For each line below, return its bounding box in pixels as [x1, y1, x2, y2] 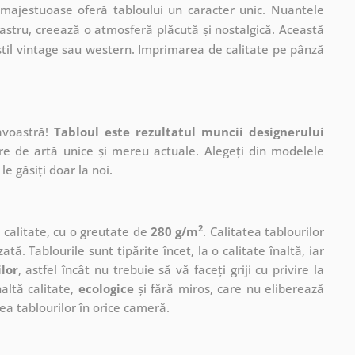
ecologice [78, 280, 134, 296]
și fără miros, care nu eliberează [133, 280, 325, 296]
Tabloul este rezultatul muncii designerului [54, 123, 324, 139]
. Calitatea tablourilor [203, 223, 324, 239]
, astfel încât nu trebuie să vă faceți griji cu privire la [17, 261, 325, 277]
